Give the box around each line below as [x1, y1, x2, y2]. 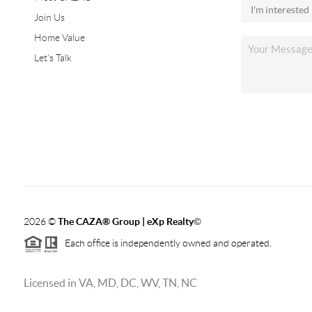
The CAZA [57, 216, 102, 227]
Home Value [33, 32, 85, 43]
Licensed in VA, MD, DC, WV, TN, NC [23, 276, 197, 289]
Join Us [33, 12, 65, 23]
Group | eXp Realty [109, 216, 194, 227]
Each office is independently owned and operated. [58, 237, 272, 249]
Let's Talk [33, 52, 72, 63]
